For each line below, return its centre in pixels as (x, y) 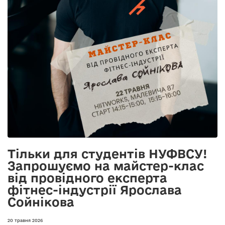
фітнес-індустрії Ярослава (95, 189)
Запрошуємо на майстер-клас (106, 165)
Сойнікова (41, 201)
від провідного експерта (87, 177)
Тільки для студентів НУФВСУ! (107, 153)
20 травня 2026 (25, 220)
